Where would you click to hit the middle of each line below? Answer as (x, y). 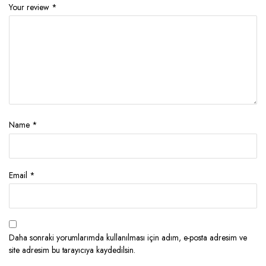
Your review (30, 7)
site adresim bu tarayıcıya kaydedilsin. (72, 250)
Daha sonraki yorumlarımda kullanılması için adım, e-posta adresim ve (128, 237)
